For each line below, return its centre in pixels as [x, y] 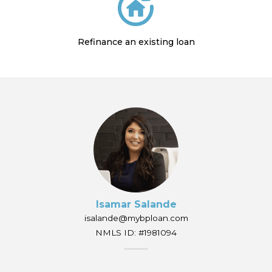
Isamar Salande [136, 204]
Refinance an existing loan [136, 42]
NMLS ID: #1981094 [136, 232]
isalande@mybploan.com [136, 218]
